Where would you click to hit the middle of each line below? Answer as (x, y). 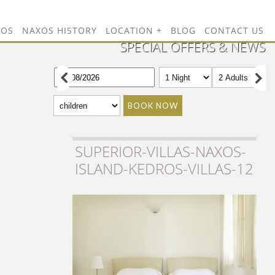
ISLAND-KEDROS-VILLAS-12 (164, 168)
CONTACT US (234, 31)
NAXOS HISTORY (60, 31)
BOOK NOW (153, 106)
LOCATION (130, 31)
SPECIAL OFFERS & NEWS (192, 47)
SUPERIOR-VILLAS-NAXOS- (161, 151)
